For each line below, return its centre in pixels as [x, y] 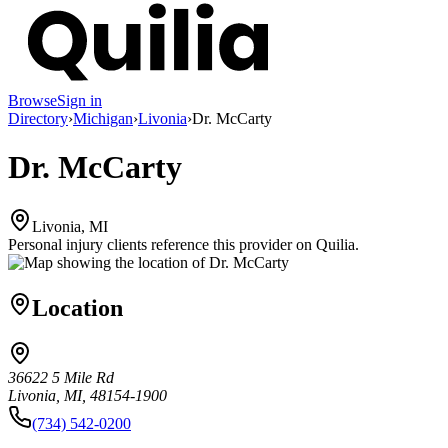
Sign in [79, 100]
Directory [38, 118]
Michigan [103, 118]
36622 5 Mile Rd [61, 378]
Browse [32, 100]
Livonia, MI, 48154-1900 [87, 396]
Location [77, 307]
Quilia [335, 244]
